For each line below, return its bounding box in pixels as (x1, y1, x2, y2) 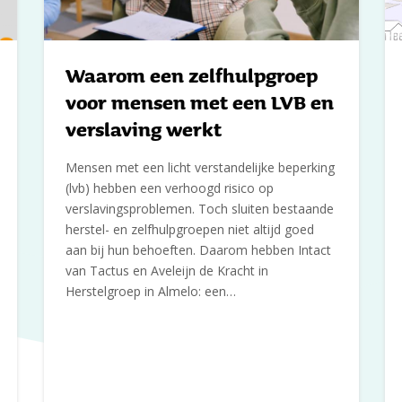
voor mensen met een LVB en (65, 87, 334, 117)
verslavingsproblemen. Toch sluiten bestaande (65, 199, 334, 217)
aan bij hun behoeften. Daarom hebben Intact (65, 240, 331, 258)
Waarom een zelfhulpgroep (65, 60, 318, 90)
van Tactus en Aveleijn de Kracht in (65, 261, 268, 279)
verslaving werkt (65, 114, 222, 144)
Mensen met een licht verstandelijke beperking (65, 158, 335, 176)
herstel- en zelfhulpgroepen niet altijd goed (65, 220, 314, 238)
